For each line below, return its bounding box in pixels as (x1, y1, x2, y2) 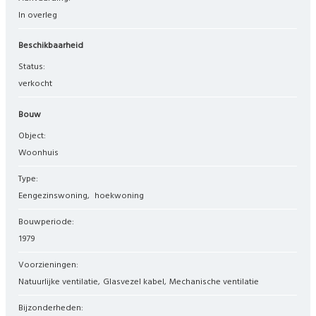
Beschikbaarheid (23, 39, 84, 54)
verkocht (18, 77, 53, 92)
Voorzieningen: (24, 257, 79, 272)
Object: (25, 128, 47, 143)
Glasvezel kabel (102, 274, 164, 289)
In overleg (18, 8, 58, 23)
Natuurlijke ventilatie (24, 274, 99, 289)
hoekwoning (94, 188, 144, 203)
